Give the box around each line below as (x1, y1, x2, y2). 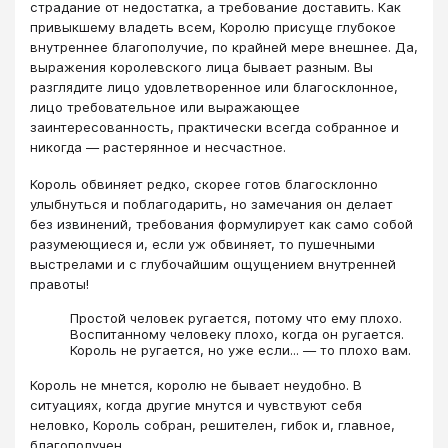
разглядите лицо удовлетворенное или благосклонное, (30, 79, 398, 96)
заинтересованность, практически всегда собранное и (30, 119, 399, 136)
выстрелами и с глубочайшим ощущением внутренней (30, 255, 396, 272)
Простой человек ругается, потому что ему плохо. (70, 310, 402, 327)
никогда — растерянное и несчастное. (30, 139, 286, 156)
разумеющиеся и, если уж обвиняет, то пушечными (30, 235, 375, 252)
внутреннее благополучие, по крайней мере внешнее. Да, (30, 39, 418, 56)
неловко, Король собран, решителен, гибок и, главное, (30, 416, 395, 433)
